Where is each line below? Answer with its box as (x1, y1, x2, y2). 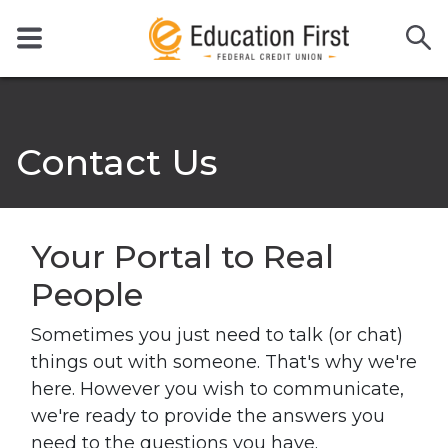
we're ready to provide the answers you (31, 405, 385, 428)
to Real (221, 237, 334, 277)
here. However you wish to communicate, (31, 378, 404, 401)
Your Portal (31, 237, 212, 277)
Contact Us (16, 140, 218, 185)
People (31, 275, 143, 315)
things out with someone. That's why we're (31, 351, 417, 374)
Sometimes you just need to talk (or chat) (31, 324, 403, 347)
